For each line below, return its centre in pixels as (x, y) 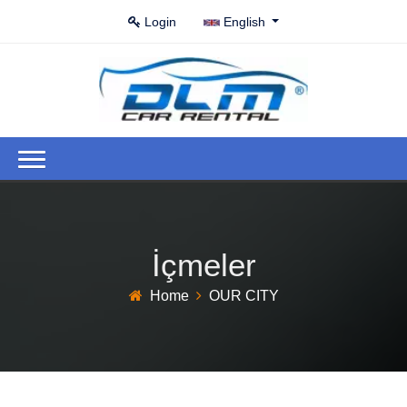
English (246, 22)
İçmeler (203, 265)
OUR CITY (243, 296)
